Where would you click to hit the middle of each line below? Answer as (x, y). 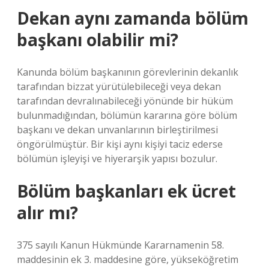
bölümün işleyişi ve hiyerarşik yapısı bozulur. (117, 159)
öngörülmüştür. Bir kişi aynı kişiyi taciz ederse (120, 144)
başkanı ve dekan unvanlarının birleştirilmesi (117, 130)
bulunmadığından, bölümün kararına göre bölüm (127, 115)
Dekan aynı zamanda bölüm (133, 18)
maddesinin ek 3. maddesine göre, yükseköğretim (128, 259)
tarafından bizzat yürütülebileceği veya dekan (119, 86)
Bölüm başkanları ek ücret (126, 191)
